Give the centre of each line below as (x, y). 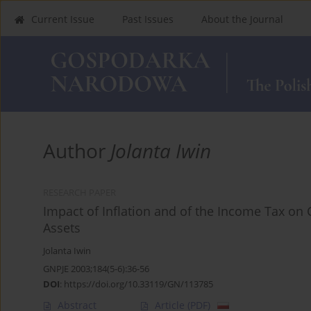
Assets (62, 227)
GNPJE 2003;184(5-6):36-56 (96, 268)
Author (77, 150)
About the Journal (242, 19)
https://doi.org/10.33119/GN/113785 (138, 284)
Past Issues (148, 19)
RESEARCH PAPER (79, 192)
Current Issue (63, 19)
